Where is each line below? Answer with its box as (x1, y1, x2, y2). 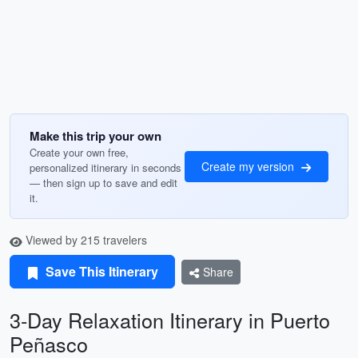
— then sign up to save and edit (30, 175, 177, 190)
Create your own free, (30, 145, 129, 160)
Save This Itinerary (42, 262, 158, 280)
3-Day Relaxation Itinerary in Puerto (10, 305, 330, 334)
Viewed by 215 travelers (22, 232, 147, 248)
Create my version (201, 157, 297, 174)
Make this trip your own (30, 127, 161, 145)
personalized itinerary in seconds (30, 160, 181, 175)
